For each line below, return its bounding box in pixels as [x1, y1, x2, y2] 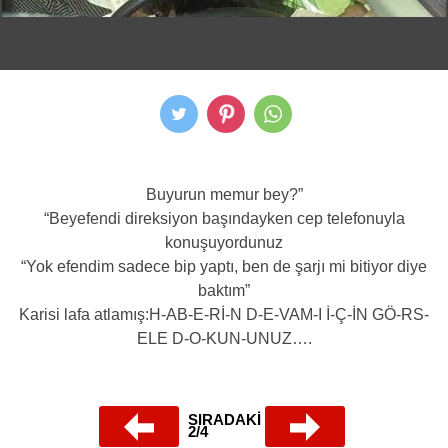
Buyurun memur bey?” [145, 186, 303, 203]
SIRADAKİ [187, 411, 261, 428]
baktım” [198, 282, 250, 299]
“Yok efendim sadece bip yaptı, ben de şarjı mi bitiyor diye [21, 258, 427, 275]
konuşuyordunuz [165, 234, 283, 251]
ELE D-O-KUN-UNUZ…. [136, 330, 312, 347]
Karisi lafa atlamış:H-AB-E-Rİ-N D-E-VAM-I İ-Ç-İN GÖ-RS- [19, 306, 429, 323]
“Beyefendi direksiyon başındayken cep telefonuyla [43, 210, 405, 227]
